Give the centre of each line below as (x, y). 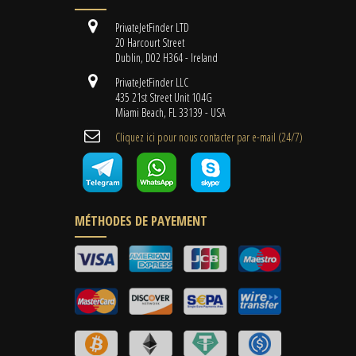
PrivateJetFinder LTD (151, 28)
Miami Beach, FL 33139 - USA (169, 113)
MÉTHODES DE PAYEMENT (141, 221)
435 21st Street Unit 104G (163, 98)
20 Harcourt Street (149, 43)
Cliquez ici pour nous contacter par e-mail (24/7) (209, 137)
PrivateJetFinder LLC (151, 83)
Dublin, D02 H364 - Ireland (165, 58)
